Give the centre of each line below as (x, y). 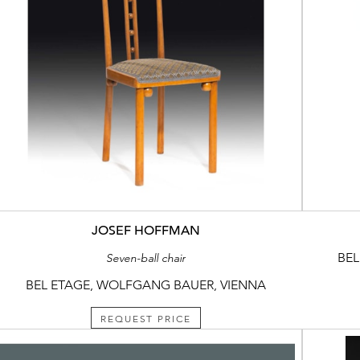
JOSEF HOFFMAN (145, 230)
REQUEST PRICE (146, 318)
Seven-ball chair (145, 258)
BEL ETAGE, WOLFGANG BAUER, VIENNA (145, 284)
